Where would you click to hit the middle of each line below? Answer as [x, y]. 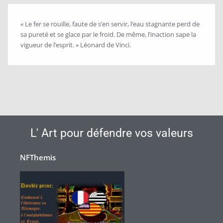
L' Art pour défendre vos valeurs [111, 133]
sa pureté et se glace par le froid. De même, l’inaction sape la [108, 35]
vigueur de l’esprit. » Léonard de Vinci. [76, 45]
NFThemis [38, 158]
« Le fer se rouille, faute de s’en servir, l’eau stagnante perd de [110, 24]
